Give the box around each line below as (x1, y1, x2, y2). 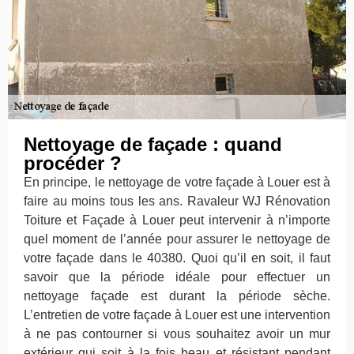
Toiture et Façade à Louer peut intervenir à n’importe (24, 213, 330, 227)
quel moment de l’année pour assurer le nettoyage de (24, 232, 330, 246)
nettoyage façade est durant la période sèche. (24, 288, 330, 303)
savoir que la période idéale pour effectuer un (24, 269, 330, 284)
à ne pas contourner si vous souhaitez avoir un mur (24, 326, 330, 341)
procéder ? (24, 152, 122, 174)
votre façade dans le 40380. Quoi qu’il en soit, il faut (24, 250, 330, 265)
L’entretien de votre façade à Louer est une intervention (24, 307, 330, 322)
